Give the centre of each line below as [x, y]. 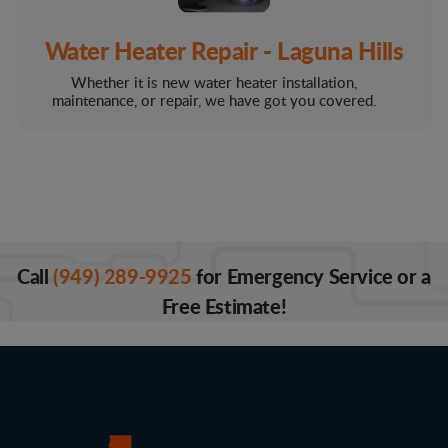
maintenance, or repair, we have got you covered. [214, 100]
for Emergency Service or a [311, 276]
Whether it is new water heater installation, [214, 82]
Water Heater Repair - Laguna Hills [224, 50]
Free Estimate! [224, 306]
